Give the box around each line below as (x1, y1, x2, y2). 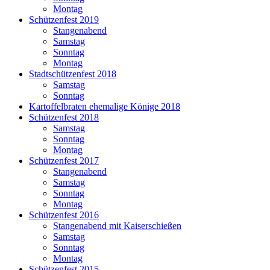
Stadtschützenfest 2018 (29, 69, 116, 80)
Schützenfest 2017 (29, 155, 99, 166)
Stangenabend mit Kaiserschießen (53, 221, 181, 231)
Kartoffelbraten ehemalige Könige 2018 (29, 101, 180, 112)
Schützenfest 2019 (29, 14, 99, 25)
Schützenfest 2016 (29, 210, 99, 221)
